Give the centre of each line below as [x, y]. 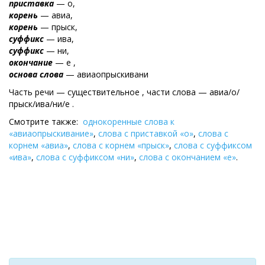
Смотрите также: [46, 122]
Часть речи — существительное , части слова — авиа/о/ [124, 92]
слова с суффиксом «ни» [85, 157]
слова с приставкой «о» [146, 133]
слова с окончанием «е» [188, 157]
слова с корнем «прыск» [121, 145]
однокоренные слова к [129, 122]
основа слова [36, 74]
